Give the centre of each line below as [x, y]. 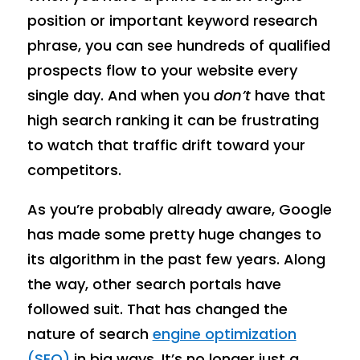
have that [288, 95]
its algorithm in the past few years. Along [176, 259]
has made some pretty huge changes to [174, 234]
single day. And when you [120, 95]
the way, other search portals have [154, 284]
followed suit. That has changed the [157, 309]
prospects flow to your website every [162, 70]
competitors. [74, 170]
